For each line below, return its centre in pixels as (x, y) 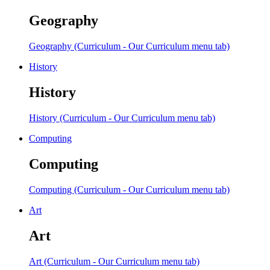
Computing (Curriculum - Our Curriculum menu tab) (129, 189)
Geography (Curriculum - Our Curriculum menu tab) (129, 46)
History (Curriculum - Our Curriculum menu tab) (122, 118)
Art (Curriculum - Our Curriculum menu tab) (114, 261)
